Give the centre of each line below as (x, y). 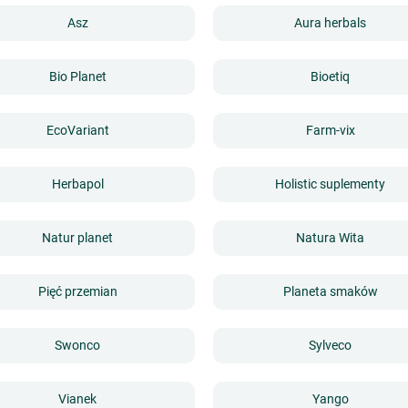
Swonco (78, 346)
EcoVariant (77, 131)
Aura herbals (331, 23)
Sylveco (331, 346)
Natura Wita (331, 238)
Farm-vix (330, 131)
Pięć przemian (77, 292)
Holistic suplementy (331, 184)
